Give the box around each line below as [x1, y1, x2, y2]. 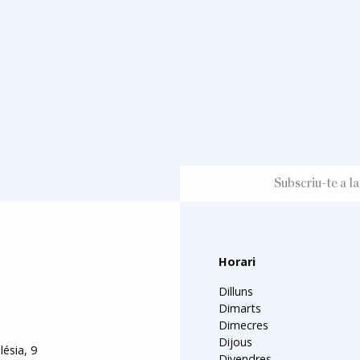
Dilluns [219, 283, 253, 299]
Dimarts [219, 300, 261, 316]
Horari [219, 253, 256, 269]
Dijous [219, 333, 252, 350]
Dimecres [219, 317, 268, 333]
